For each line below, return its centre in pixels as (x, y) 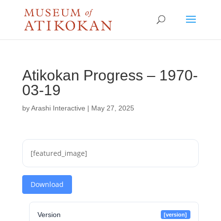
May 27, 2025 (112, 108)
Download (47, 184)
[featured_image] (59, 153)
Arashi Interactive (58, 108)
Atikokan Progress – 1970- (110, 75)
